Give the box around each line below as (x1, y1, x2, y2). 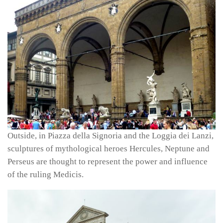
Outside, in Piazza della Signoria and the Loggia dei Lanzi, (7, 131, 214, 141)
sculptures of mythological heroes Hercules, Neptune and (7, 144, 210, 154)
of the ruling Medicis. (7, 170, 84, 180)
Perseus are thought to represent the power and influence (7, 157, 208, 167)
